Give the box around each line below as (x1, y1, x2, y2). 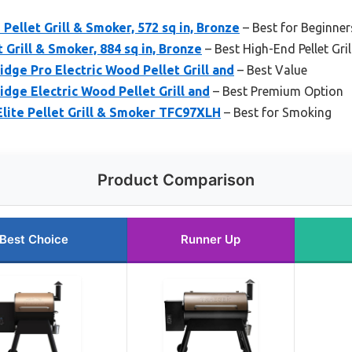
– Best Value (234, 63, 307, 78)
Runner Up (181, 232, 240, 247)
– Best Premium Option (210, 84, 343, 99)
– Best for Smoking (221, 105, 332, 120)
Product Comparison (97, 170, 255, 190)
